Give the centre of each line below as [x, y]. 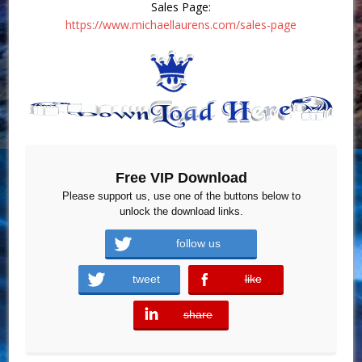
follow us [198, 244]
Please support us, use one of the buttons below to [181, 196]
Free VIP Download [181, 178]
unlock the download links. [181, 212]
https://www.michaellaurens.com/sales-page [181, 25]
